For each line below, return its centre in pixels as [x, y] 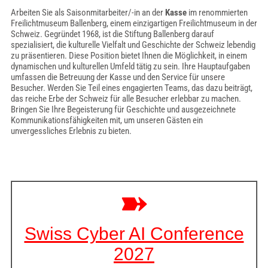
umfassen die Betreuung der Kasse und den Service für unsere [118, 77]
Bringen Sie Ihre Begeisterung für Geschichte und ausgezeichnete [123, 109]
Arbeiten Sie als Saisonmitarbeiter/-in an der [88, 13]
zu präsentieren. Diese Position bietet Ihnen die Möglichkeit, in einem [129, 56]
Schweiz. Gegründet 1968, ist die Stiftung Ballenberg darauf [112, 34]
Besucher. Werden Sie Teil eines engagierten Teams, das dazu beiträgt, [131, 88]
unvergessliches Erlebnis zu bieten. [71, 131]
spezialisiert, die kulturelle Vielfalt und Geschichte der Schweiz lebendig [133, 45]
